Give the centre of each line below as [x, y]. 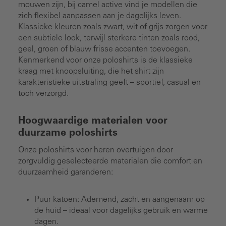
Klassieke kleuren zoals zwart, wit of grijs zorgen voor [113, 27]
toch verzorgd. [43, 94]
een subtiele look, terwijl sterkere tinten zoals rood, [109, 38]
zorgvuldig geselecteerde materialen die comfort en [110, 161]
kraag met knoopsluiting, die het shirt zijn [91, 71]
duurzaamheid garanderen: [66, 172]
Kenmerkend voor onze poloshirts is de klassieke [105, 60]
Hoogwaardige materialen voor [93, 121]
